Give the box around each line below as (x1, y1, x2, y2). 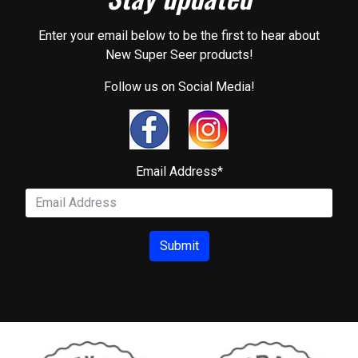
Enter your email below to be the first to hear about (38, 27, 320, 43)
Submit (159, 237, 199, 253)
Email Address (135, 163, 217, 179)
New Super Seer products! (105, 46, 253, 62)
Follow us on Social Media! (103, 78, 255, 94)
